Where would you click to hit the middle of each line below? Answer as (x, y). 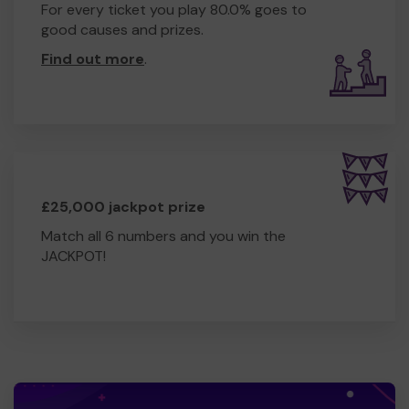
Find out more (93, 58)
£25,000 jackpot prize (123, 206)
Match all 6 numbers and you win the (163, 236)
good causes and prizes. (122, 29)
